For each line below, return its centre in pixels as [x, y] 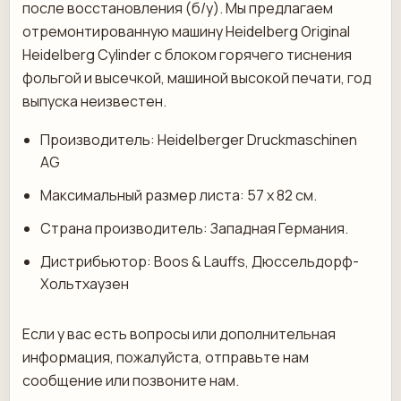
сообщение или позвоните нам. [131, 380]
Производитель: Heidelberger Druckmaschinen [199, 140]
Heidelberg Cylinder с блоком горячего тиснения [187, 55]
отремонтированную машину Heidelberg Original [186, 31]
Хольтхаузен [85, 284]
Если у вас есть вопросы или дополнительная [179, 334]
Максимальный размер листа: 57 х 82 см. [179, 195]
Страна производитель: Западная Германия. [194, 228]
